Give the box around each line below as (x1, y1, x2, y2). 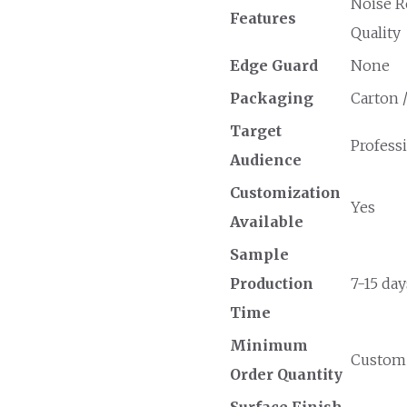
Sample (229, 244, 289, 263)
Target (229, 121, 282, 140)
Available (229, 212, 303, 231)
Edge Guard (229, 55, 318, 74)
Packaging (229, 88, 313, 107)
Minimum (229, 335, 308, 354)
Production (229, 273, 313, 293)
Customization (229, 183, 341, 202)
